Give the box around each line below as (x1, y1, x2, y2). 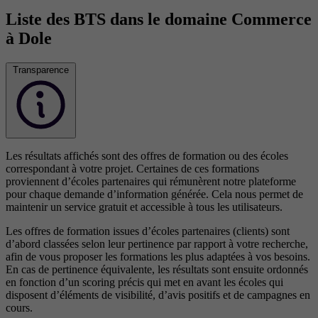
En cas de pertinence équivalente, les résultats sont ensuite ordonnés (6, 263, 308, 275)
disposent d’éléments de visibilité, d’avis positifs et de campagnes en (6, 288, 310, 301)
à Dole (6, 28, 52, 48)
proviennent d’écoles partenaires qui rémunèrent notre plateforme (6, 175, 296, 187)
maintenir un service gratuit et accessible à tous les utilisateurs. (6, 200, 283, 213)
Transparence (13, 64, 69, 75)
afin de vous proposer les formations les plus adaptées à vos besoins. (6, 250, 310, 263)
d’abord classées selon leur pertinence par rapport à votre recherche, (6, 237, 308, 250)
